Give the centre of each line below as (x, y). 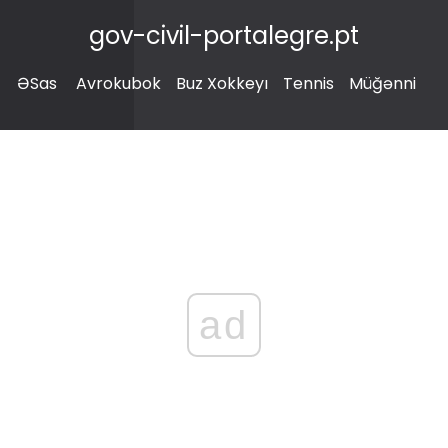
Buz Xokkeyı (222, 83)
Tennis (308, 83)
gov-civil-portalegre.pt (224, 35)
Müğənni (382, 83)
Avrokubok (118, 83)
